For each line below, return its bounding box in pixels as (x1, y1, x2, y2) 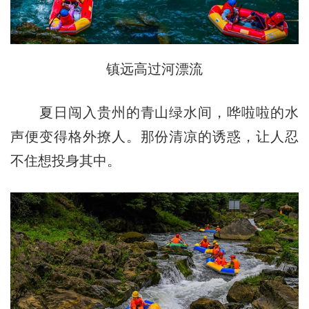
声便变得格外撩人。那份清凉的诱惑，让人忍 (10, 128, 299, 144)
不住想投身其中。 (10, 152, 121, 168)
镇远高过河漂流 (106, 61, 203, 77)
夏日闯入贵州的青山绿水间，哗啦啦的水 (10, 104, 299, 120)
